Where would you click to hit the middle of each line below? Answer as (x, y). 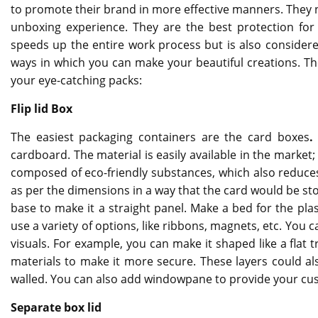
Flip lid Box (42, 108)
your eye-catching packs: (76, 80)
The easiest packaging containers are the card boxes (160, 137)
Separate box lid (56, 307)
